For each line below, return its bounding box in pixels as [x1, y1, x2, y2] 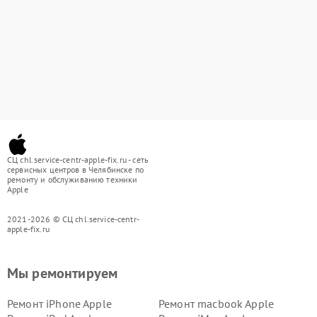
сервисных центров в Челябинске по [7, 164, 144, 175]
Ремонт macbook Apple [158, 296, 274, 311]
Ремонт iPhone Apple [7, 296, 112, 311]
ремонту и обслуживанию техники [7, 174, 138, 185]
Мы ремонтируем [7, 264, 118, 282]
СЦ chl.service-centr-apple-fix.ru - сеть [7, 154, 149, 165]
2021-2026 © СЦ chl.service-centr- [7, 214, 139, 224]
